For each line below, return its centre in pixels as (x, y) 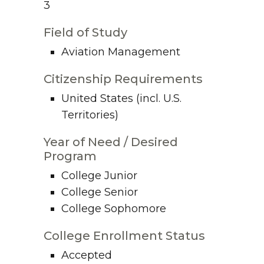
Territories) (90, 115)
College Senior (100, 192)
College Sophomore (114, 209)
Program (70, 156)
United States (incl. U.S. (121, 99)
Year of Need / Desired (111, 142)
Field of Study (85, 33)
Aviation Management (121, 52)
